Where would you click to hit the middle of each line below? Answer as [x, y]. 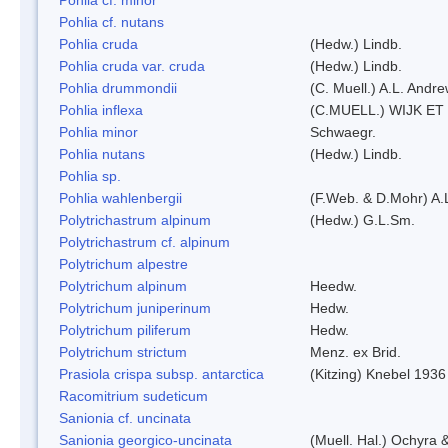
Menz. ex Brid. [355, 351]
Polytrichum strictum [123, 351]
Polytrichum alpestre [123, 263]
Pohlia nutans [102, 153]
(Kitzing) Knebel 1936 [378, 373]
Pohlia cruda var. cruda [132, 65]
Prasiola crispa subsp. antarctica [161, 373]
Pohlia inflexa [101, 109]
